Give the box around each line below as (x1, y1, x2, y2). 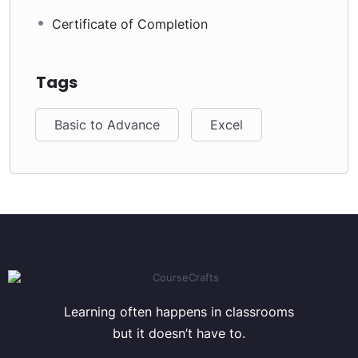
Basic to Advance (54, 117, 160, 133)
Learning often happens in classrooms (64, 304, 294, 320)
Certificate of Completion (52, 16, 208, 32)
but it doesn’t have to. (113, 325, 245, 341)
